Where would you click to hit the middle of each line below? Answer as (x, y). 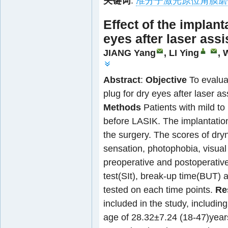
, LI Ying (181, 53)
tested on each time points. (159, 190)
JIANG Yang (130, 53)
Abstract (122, 80)
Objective (166, 80)
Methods (122, 107)
